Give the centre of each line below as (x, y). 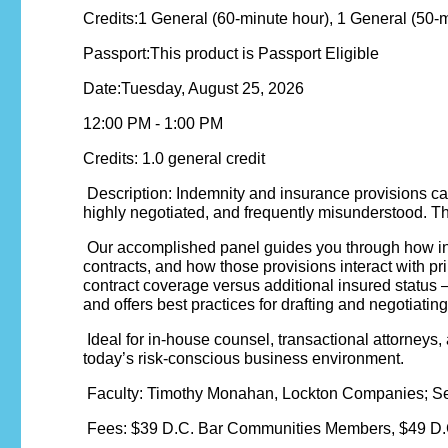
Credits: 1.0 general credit (174, 159)
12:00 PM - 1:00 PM (153, 124)
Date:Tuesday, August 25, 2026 (193, 89)
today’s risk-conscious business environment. (243, 359)
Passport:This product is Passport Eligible (231, 54)
